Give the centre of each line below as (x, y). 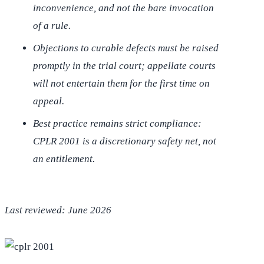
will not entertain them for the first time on (121, 84)
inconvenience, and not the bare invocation (123, 8)
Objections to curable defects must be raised (126, 48)
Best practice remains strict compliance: (117, 124)
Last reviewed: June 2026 (58, 210)
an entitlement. (64, 159)
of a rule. (52, 26)
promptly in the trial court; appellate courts (124, 66)
